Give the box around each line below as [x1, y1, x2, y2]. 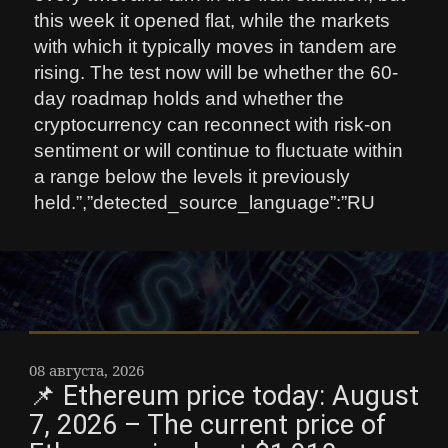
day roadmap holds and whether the [34, 88, 345, 110]
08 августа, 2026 [29, 359, 144, 380]
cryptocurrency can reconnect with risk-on [34, 114, 393, 136]
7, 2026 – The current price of [29, 408, 386, 441]
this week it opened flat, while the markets [34, 10, 391, 32]
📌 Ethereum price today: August [29, 379, 419, 412]
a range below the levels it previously [34, 166, 351, 188]
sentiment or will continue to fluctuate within [34, 140, 404, 162]
